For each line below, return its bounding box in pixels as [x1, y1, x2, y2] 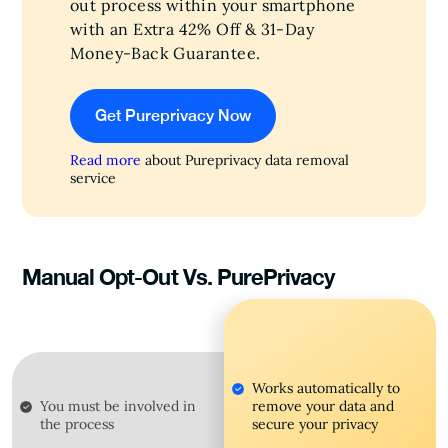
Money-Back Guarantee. [70, 42, 261, 63]
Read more [70, 150, 141, 169]
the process [40, 414, 114, 433]
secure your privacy [252, 414, 378, 433]
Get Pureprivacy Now [95, 105, 251, 125]
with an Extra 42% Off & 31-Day [70, 18, 314, 39]
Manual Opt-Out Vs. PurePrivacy [22, 263, 340, 290]
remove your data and [252, 396, 394, 415]
